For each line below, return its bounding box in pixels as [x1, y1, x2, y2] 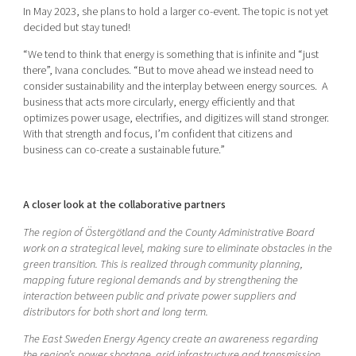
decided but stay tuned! [22, 19, 130, 37]
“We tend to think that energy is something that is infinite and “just [22, 46, 319, 64]
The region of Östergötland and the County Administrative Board [22, 223, 315, 241]
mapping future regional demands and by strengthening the [22, 271, 298, 288]
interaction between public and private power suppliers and [22, 287, 296, 304]
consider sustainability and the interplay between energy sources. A [22, 78, 328, 95]
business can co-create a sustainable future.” [22, 141, 225, 159]
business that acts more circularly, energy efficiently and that [22, 94, 295, 111]
